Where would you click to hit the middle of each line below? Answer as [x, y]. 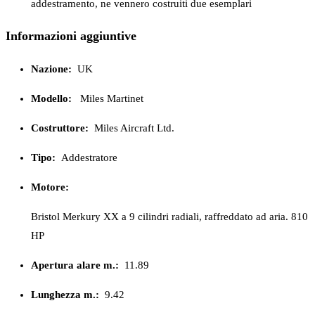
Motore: [50, 187]
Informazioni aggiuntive [71, 36]
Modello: [53, 98]
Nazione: [51, 69]
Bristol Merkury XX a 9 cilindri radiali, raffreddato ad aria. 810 [169, 216]
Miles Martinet [112, 98]
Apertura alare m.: [75, 265]
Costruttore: [60, 128]
